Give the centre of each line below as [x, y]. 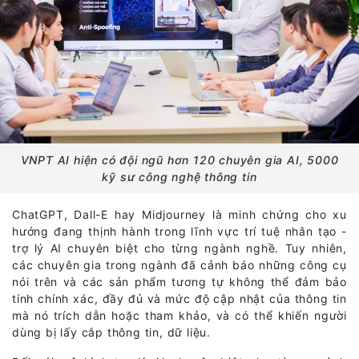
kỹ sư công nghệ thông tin [179, 176]
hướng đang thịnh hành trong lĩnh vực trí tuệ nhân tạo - [179, 231]
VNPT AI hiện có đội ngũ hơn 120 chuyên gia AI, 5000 [179, 159]
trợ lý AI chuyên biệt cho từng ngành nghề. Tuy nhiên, [179, 248]
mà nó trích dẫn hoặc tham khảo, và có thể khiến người [179, 315]
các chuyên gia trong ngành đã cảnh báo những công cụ [179, 264]
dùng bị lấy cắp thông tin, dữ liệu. [112, 332]
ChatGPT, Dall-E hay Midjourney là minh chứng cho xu [179, 214]
